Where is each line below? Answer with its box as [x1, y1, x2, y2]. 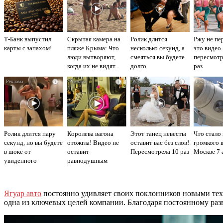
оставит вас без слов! [130, 138, 189, 146]
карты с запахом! [4, 44, 52, 52]
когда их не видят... [67, 62, 119, 70]
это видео [194, 44, 221, 52]
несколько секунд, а [130, 44, 185, 52]
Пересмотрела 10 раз [130, 147, 189, 155]
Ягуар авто [4, 189, 41, 198]
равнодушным [67, 156, 108, 164]
